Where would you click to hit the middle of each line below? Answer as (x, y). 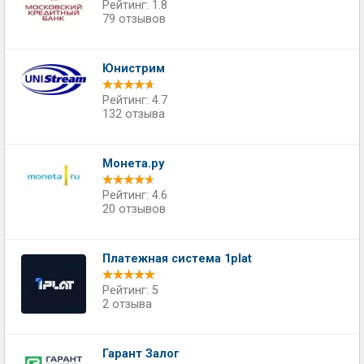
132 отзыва (134, 114)
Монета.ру (133, 164)
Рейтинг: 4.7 (135, 100)
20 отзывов (134, 209)
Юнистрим (134, 69)
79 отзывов (134, 19)
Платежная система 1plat (177, 259)
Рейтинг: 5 (130, 290)
